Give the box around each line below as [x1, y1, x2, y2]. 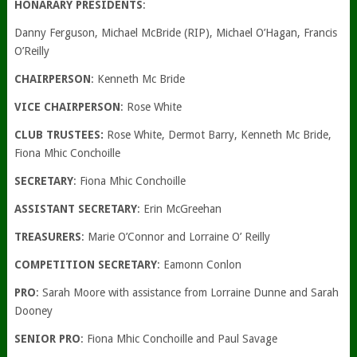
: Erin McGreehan [136, 202, 222, 215]
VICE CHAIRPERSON [14, 100, 120, 113]
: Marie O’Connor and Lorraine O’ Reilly [80, 230, 270, 243]
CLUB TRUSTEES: [14, 128, 107, 141]
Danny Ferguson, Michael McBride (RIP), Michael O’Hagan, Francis [14, 26, 337, 39]
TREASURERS [14, 230, 81, 243]
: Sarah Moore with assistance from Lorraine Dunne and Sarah [35, 286, 339, 299]
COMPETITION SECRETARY [14, 258, 157, 271]
